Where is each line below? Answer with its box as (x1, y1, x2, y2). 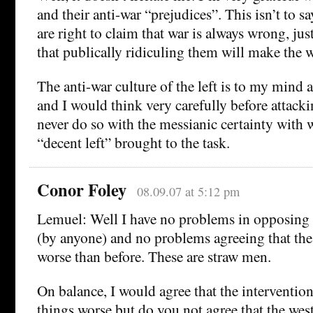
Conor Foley (37, 177, 126, 202)
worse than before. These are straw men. (37, 245, 271, 266)
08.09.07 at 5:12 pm (136, 182, 240, 200)
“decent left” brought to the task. (37, 131, 230, 152)
